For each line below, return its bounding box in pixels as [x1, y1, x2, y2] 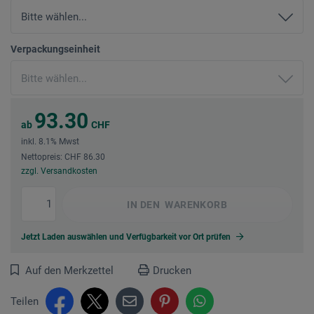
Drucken [153, 264, 191, 277]
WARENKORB [162, 198, 228, 210]
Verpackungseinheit [11, 43, 100, 55]
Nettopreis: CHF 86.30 [21, 151, 105, 162]
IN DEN [127, 198, 161, 210]
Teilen [11, 294, 39, 308]
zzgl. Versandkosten [21, 165, 97, 176]
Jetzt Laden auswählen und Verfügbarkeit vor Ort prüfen [21, 231, 233, 242]
